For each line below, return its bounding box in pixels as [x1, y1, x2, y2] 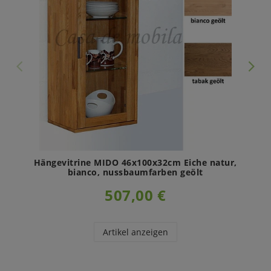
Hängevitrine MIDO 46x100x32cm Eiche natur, [33, 156, 237, 168]
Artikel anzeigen [102, 226, 168, 238]
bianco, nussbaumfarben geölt [67, 166, 203, 178]
